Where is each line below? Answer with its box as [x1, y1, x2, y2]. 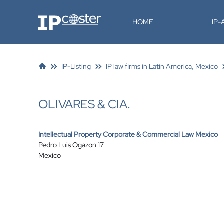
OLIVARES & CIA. [38, 96, 130, 112]
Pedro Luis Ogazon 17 [38, 140, 104, 149]
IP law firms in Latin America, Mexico [106, 62, 218, 71]
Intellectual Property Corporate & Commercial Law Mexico [38, 130, 218, 139]
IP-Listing [61, 62, 91, 71]
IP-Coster [38, 13, 68, 22]
